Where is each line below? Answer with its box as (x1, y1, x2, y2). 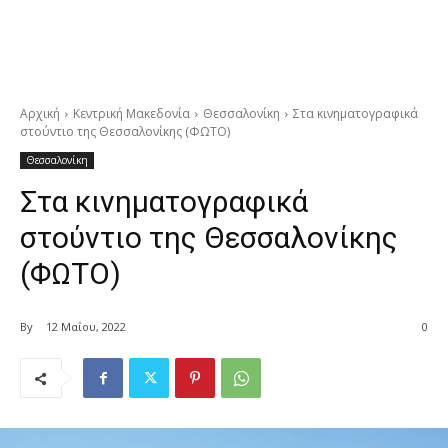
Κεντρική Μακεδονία (73, 105, 190, 123)
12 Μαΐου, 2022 (46, 319, 126, 335)
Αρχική (20, 105, 60, 123)
